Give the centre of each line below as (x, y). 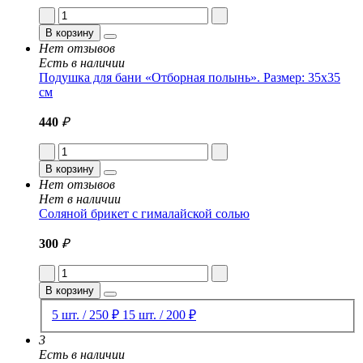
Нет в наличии (80, 199)
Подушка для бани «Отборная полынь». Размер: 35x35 (190, 78)
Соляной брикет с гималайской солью (144, 214)
